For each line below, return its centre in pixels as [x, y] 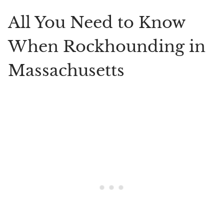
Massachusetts [66, 70]
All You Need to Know [97, 22]
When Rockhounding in [107, 46]
